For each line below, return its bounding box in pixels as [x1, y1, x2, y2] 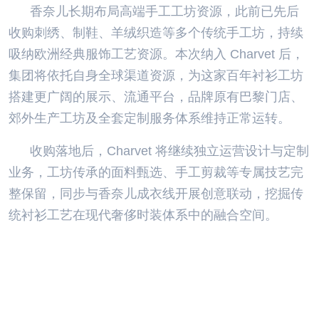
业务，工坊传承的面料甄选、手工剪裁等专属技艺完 [9, 165, 303, 180]
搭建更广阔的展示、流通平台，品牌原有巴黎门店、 [9, 90, 303, 105]
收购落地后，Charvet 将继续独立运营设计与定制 [30, 144, 309, 159]
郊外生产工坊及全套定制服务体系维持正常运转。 [9, 111, 291, 126]
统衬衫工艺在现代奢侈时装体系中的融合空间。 [9, 208, 278, 223]
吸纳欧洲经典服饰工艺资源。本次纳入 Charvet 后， [9, 47, 304, 62]
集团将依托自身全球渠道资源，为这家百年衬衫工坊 [9, 68, 303, 83]
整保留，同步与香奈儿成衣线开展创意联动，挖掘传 [9, 187, 303, 202]
